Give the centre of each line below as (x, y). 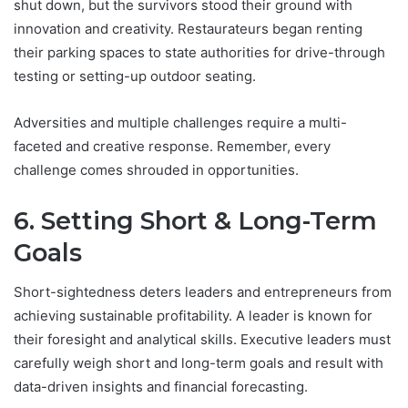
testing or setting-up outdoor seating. (135, 76)
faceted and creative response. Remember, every (172, 146)
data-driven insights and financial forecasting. (161, 387)
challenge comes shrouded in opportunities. (156, 169)
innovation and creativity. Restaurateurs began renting (188, 28)
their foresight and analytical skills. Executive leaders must (202, 340)
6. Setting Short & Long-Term (195, 220)
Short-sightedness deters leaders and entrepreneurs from (203, 292)
